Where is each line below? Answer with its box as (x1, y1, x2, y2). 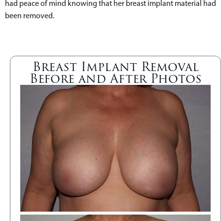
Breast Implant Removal (32, 58, 199, 76)
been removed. (5, 10, 56, 20)
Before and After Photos (29, 70, 202, 88)
